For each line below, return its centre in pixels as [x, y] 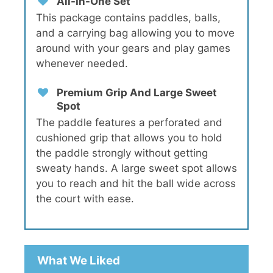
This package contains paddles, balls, [128, 18]
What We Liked [78, 260]
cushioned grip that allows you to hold [129, 137]
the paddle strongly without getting [122, 153]
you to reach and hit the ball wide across [136, 183]
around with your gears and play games [133, 48]
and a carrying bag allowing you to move [135, 33]
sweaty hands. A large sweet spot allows [136, 168]
